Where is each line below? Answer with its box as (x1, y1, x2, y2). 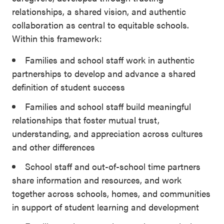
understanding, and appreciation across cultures (12, 126, 203, 139)
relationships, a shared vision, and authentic (12, 4, 186, 17)
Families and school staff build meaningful (25, 99, 191, 112)
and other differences (12, 140, 95, 153)
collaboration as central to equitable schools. (12, 18, 189, 31)
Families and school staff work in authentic (25, 53, 194, 66)
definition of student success (12, 80, 125, 93)
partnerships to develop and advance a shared (12, 66, 195, 79)
